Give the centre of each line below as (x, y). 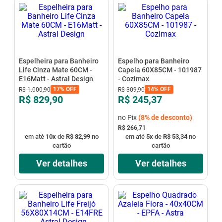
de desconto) (171, 117)
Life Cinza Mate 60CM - (55, 70)
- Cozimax (133, 79)
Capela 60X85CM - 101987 (160, 70)
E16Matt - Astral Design (56, 79)
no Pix (128, 117)
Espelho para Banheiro (153, 61)
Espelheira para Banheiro (58, 61)
